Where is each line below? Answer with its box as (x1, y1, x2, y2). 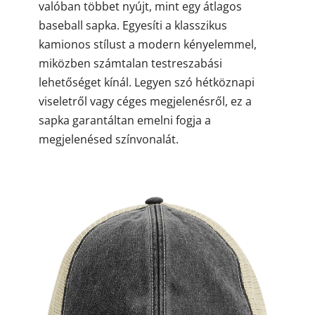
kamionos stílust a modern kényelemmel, (38, 36, 257, 52)
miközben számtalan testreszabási (38, 55, 222, 71)
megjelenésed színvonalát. (38, 131, 179, 147)
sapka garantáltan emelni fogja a (38, 112, 211, 128)
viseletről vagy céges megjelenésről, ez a (38, 93, 252, 109)
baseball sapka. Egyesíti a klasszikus (38, 17, 227, 33)
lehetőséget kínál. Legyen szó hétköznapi (38, 74, 255, 90)
